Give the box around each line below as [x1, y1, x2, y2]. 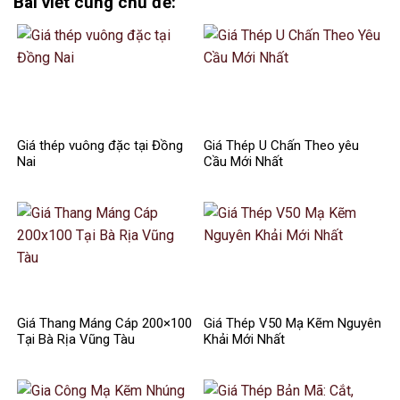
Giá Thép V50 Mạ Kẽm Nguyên [204, 315, 381, 332]
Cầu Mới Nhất [204, 154, 283, 171]
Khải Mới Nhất [204, 331, 285, 348]
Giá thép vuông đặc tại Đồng [17, 137, 183, 154]
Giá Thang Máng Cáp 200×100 [17, 315, 192, 332]
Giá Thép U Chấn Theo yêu [204, 137, 359, 154]
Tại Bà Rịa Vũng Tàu [17, 331, 135, 348]
